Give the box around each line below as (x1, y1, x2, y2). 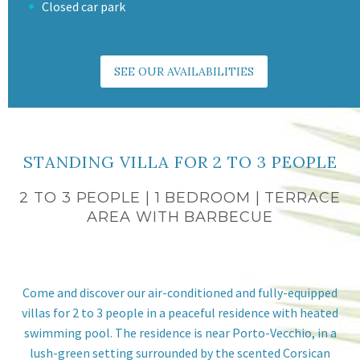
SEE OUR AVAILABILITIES (114, 63, 254, 79)
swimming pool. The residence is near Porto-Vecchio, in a (23, 325, 337, 342)
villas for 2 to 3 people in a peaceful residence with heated (22, 305, 338, 321)
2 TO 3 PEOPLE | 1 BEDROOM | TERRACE (19, 189, 341, 207)
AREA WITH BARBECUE (87, 208, 273, 227)
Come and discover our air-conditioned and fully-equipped (22, 284, 337, 301)
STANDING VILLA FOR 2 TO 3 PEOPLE (22, 151, 337, 172)
